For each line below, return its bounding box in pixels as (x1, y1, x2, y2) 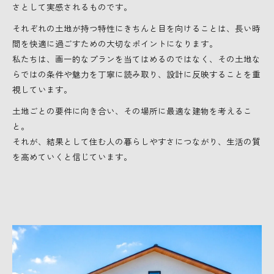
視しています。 (12, 83, 72, 95)
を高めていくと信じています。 (12, 150, 132, 163)
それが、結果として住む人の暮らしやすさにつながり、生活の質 (12, 135, 261, 147)
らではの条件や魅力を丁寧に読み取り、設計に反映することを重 (12, 67, 261, 80)
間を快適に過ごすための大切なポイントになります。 (12, 37, 218, 50)
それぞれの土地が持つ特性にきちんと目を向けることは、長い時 (12, 21, 261, 34)
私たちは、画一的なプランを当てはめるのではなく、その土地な (12, 52, 261, 65)
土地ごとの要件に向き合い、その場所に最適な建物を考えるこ (12, 104, 252, 117)
